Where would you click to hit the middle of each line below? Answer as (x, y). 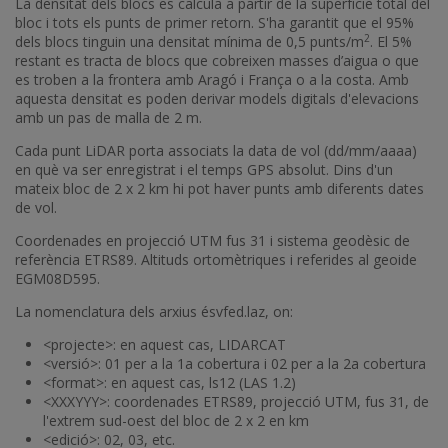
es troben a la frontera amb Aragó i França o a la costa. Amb (212, 79)
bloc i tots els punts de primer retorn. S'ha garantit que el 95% (214, 22)
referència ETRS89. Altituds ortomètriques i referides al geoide (216, 259)
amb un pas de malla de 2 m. (108, 117)
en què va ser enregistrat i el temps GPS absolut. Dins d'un (204, 169)
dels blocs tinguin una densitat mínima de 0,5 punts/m (189, 41)
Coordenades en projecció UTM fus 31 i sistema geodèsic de (212, 240)
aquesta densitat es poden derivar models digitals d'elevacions (217, 98)
